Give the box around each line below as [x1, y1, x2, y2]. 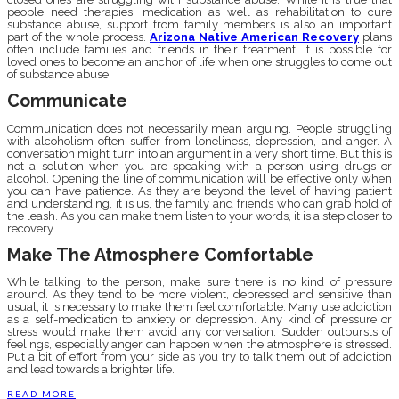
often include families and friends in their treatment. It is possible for [7, 43, 392, 57]
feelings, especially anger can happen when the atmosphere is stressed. [7, 337, 392, 351]
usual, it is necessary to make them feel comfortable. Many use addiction [7, 299, 392, 313]
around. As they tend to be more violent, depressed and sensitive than [7, 287, 392, 301]
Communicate [7, 91, 127, 112]
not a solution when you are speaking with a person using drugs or [7, 159, 392, 173]
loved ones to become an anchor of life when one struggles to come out [7, 55, 392, 69]
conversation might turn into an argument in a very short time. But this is [7, 146, 392, 160]
